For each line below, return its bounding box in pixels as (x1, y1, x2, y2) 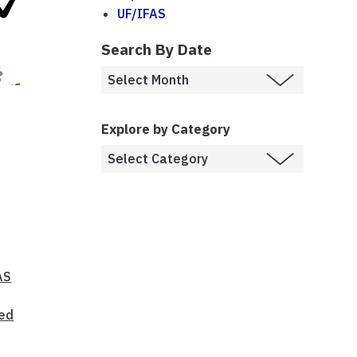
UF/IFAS (117, 5, 166, 22)
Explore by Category (101, 120, 230, 138)
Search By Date (101, 38, 212, 59)
